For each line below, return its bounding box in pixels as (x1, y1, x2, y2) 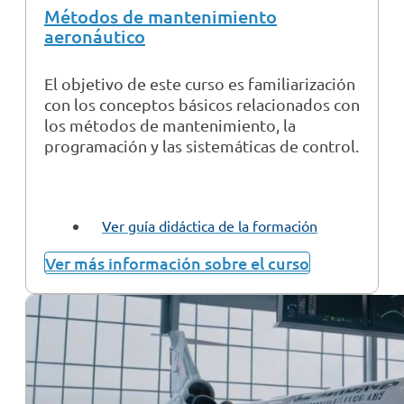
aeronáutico (44, 24, 145, 49)
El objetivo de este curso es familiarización (44, 74, 355, 94)
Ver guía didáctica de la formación (102, 216, 317, 235)
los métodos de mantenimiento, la (44, 115, 296, 135)
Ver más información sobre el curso (45, 252, 309, 274)
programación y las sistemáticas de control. (44, 136, 359, 156)
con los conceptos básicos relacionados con (44, 95, 360, 115)
